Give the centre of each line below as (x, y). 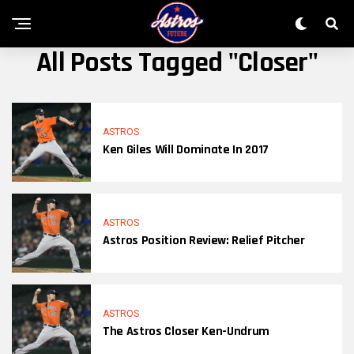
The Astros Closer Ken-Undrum (186, 331)
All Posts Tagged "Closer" (177, 63)
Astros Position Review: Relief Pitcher (204, 241)
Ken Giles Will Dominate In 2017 (186, 150)
